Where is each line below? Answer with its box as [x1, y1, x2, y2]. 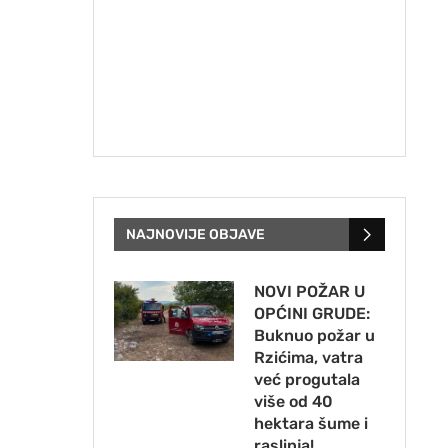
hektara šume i [253, 414, 368, 434]
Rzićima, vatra [253, 348, 363, 368]
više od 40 [253, 392, 333, 412]
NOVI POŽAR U [253, 282, 365, 302]
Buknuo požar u [253, 326, 375, 346]
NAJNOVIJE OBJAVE [125, 226, 265, 244]
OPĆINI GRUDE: [253, 304, 370, 324]
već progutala [253, 370, 360, 390]
